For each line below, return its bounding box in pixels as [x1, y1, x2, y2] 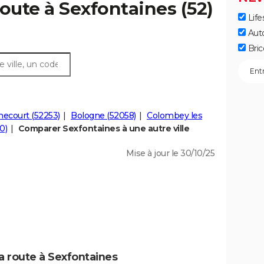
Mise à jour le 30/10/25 [126, 148, 214, 159]
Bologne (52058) [71, 110, 136, 121]
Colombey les [147, 110, 202, 121]
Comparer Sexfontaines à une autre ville [18, 123, 189, 134]
